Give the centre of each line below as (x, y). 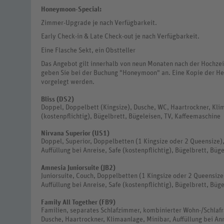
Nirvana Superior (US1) (75, 134)
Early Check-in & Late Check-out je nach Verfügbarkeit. (120, 37)
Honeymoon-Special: (71, 9)
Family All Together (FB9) (78, 202)
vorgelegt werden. (68, 82)
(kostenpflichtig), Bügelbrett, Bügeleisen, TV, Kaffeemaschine (131, 116)
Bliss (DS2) (57, 99)
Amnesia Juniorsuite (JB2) (78, 168)
